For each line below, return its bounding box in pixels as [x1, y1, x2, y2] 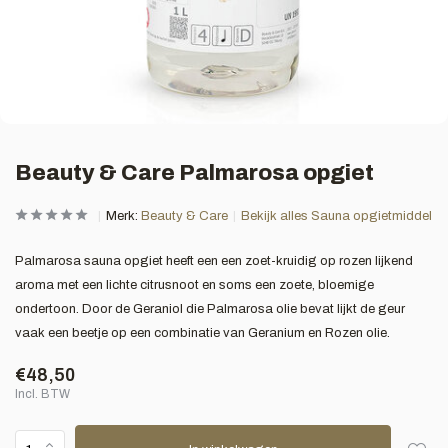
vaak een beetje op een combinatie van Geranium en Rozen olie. [15, 326, 390, 340]
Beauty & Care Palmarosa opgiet [15, 161, 374, 185]
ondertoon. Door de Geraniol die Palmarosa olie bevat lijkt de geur [15, 302, 405, 316]
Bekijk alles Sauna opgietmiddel [241, 209, 432, 223]
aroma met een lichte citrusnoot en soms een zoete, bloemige [15, 278, 374, 292]
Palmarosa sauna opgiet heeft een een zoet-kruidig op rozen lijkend [15, 254, 413, 268]
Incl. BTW [15, 387, 70, 401]
